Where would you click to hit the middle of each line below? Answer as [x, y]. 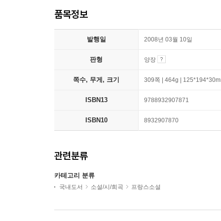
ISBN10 [96, 120]
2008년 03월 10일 [168, 39]
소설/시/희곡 [107, 187]
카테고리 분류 [74, 175]
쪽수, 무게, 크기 [96, 80]
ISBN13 [96, 100]
